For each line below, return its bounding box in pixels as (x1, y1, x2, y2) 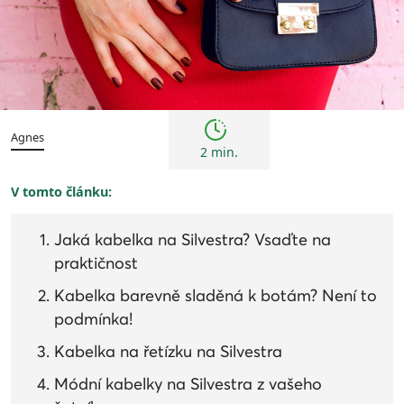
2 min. (199, 143, 238, 161)
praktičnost (54, 253, 138, 274)
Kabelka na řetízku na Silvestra (54, 342, 282, 363)
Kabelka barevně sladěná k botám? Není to (54, 286, 377, 307)
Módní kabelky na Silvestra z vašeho (54, 374, 322, 395)
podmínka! (54, 309, 133, 330)
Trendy (343, 78, 379, 93)
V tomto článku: (11, 183, 112, 201)
